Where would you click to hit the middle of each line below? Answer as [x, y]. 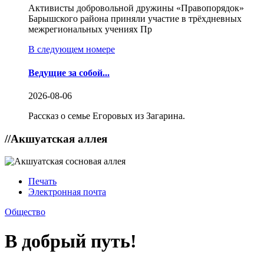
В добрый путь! [71, 241]
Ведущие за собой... [69, 72]
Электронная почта [67, 192]
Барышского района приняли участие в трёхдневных [135, 19]
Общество [25, 212]
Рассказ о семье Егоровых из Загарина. [107, 115]
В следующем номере [72, 49]
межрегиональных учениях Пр [90, 29]
